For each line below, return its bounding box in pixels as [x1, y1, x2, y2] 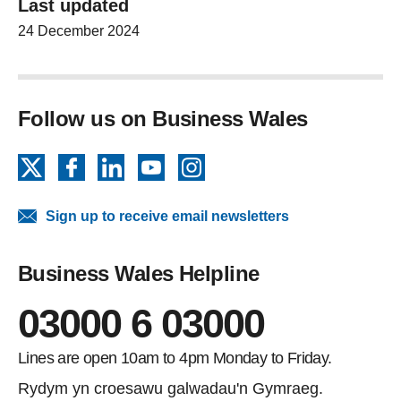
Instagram [203, 155, 279, 174]
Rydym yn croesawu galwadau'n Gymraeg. [18, 380, 323, 398]
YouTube [164, 155, 230, 174]
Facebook [83, 155, 158, 174]
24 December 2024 [18, 23, 140, 39]
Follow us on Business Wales [18, 107, 308, 132]
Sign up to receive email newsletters [46, 209, 289, 225]
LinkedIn [124, 155, 189, 174]
